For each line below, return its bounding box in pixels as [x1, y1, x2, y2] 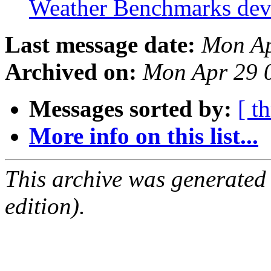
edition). [5, 193, 85, 220]
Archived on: [5, 59, 137, 85]
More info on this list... [29, 123, 258, 149]
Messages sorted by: [29, 96, 232, 122]
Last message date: [5, 31, 195, 58]
